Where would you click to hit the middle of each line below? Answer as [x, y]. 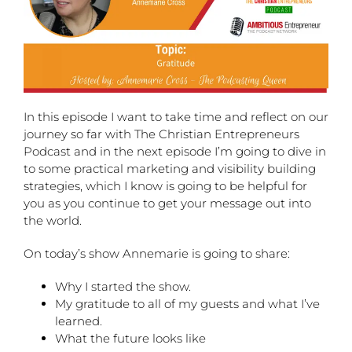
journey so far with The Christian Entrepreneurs [161, 134]
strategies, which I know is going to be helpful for [165, 186]
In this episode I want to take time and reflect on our [176, 117]
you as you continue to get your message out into [167, 203]
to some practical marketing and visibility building [170, 169]
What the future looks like [130, 338]
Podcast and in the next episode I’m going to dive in [175, 151]
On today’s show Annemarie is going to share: [157, 253]
